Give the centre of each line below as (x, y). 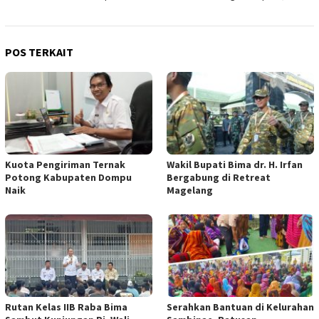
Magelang (190, 190)
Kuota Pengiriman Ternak (65, 165)
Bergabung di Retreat (219, 178)
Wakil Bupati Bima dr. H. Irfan (235, 165)
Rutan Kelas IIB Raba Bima (66, 307)
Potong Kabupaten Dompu (68, 178)
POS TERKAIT (39, 52)
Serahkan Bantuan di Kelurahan (240, 307)
